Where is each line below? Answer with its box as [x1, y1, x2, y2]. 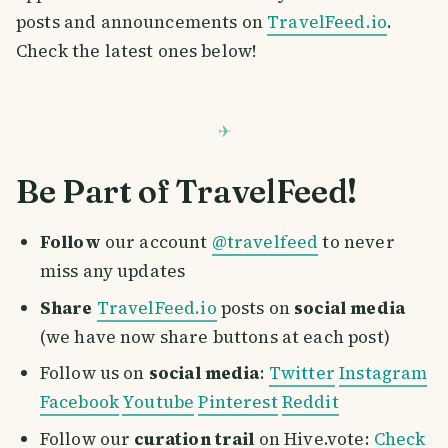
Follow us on [39, 361, 149, 386]
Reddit [281, 390, 339, 415]
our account [100, 230, 212, 255]
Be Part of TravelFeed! [16, 171, 357, 211]
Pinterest [198, 390, 278, 415]
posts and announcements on [16, 10, 268, 35]
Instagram [339, 361, 428, 386]
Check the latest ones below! [16, 39, 257, 64]
